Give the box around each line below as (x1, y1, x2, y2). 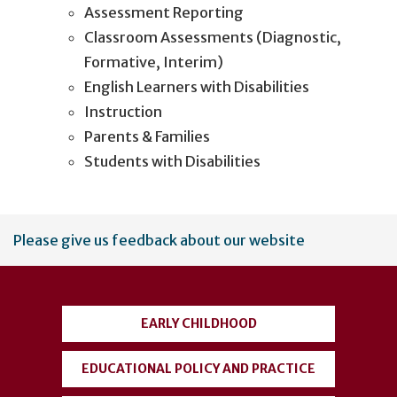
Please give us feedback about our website (13, 230, 305, 249)
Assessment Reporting (84, 3, 244, 21)
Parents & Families (84, 127, 210, 145)
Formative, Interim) (84, 52, 223, 71)
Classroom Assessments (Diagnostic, (84, 27, 341, 46)
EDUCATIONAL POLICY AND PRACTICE (82, 360, 315, 377)
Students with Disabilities (84, 152, 261, 170)
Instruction (84, 102, 162, 121)
